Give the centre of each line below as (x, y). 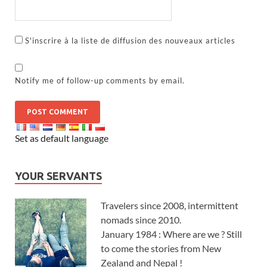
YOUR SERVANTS (58, 176)
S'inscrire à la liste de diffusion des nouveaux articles (131, 40)
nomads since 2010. (141, 219)
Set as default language (62, 138)
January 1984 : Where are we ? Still (171, 234)
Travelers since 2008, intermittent (170, 205)
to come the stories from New (161, 248)
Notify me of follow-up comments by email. (100, 80)
